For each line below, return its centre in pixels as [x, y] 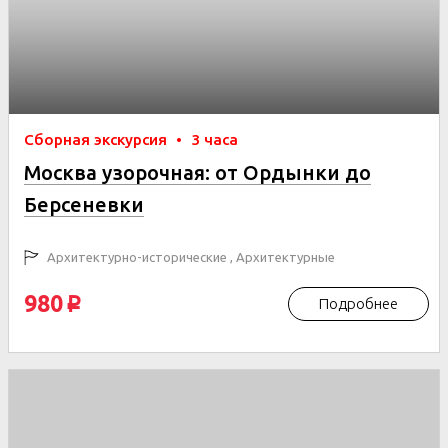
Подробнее [358, 303]
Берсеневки [84, 204]
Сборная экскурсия [97, 139]
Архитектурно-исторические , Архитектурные [189, 257]
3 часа [214, 139]
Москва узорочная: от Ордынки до [197, 172]
